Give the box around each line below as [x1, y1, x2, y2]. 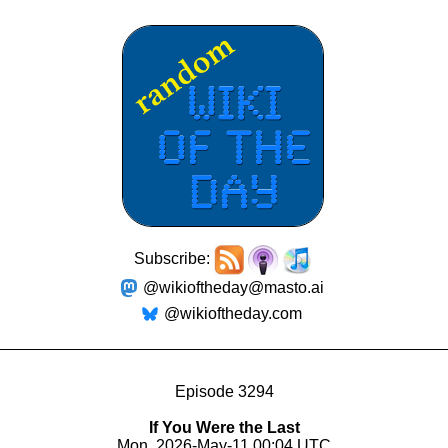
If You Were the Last [148, 419, 300, 436]
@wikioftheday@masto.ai [142, 279, 324, 296]
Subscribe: [134, 250, 214, 268]
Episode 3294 [174, 383, 274, 400]
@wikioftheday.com [164, 305, 302, 322]
